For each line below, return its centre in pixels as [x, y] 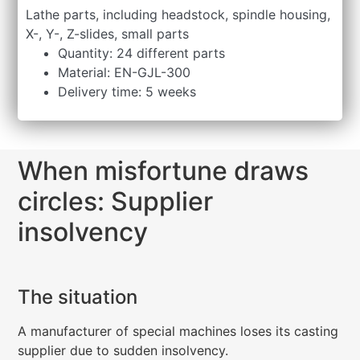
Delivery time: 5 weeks [127, 92]
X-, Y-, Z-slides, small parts [108, 34]
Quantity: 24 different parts [142, 53]
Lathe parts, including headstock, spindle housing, [178, 15]
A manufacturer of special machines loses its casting [178, 331]
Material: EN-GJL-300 [125, 73]
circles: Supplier [116, 202]
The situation [78, 297]
